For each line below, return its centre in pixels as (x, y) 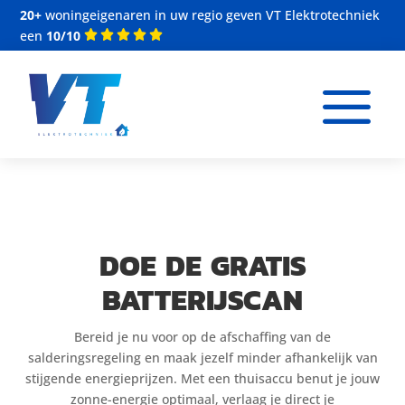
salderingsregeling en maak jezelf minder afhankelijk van (202, 357)
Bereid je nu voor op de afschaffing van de (202, 336)
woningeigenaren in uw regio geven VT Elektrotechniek (211, 15)
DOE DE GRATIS (202, 265)
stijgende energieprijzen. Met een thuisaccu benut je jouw (202, 378)
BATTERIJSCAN (202, 300)
